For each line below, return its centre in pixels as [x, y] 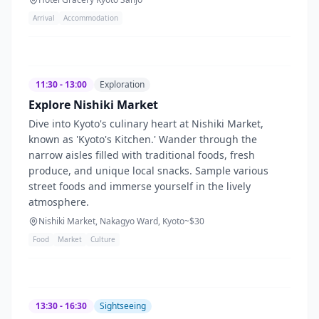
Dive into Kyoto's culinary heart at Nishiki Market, [146, 123]
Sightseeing [123, 305]
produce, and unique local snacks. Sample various [148, 170]
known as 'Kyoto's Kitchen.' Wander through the [143, 139]
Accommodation [91, 17]
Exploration [122, 84]
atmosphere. [59, 202]
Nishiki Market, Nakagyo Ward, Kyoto [111, 221]
